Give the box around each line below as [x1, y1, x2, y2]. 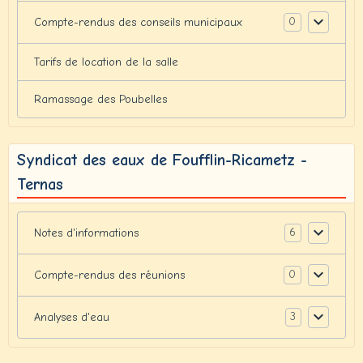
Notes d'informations [34, 225, 139, 240]
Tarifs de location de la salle [34, 54, 178, 69]
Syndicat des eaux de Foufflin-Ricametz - [17, 150, 307, 169]
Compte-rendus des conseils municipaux [34, 15, 242, 29]
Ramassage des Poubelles [34, 92, 167, 106]
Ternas [17, 174, 63, 194]
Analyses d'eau [34, 310, 109, 324]
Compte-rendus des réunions [34, 267, 185, 282]
